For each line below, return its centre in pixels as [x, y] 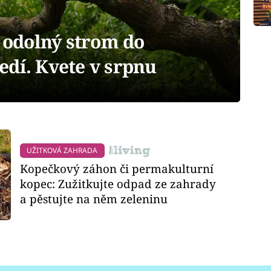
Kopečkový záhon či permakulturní [117, 169]
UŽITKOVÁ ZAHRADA [62, 150]
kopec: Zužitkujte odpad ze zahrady [118, 184]
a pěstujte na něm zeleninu [94, 199]
